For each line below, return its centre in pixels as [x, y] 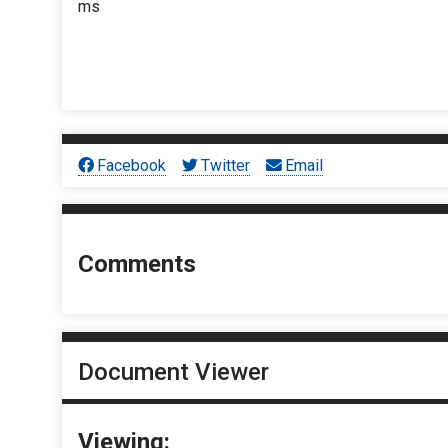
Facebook [132, 165]
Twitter [226, 165]
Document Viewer [173, 371]
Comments [137, 264]
